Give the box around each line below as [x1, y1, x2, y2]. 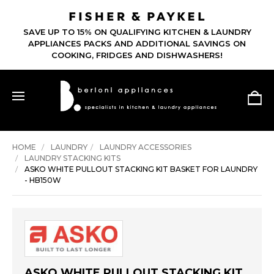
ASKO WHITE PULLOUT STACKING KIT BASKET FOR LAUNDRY [24, 165, 257, 174]
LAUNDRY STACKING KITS [24, 154, 120, 163]
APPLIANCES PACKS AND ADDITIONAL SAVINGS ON [28, 39, 246, 49]
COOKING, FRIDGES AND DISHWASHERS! [51, 50, 223, 61]
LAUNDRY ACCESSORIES [99, 143, 191, 152]
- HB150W [24, 176, 61, 185]
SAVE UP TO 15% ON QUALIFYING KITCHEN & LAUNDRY [23, 27, 251, 37]
